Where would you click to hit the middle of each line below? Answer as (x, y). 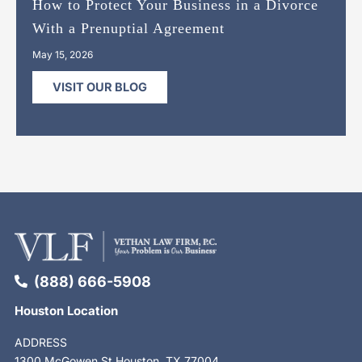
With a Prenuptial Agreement (128, 28)
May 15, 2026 (63, 55)
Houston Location (66, 311)
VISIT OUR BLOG (100, 87)
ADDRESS (41, 342)
